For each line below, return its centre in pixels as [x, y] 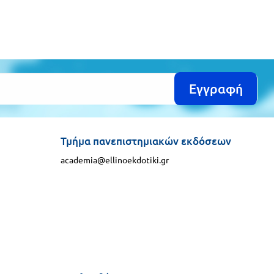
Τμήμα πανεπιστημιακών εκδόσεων [146, 141]
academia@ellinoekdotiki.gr [114, 160]
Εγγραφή [216, 89]
